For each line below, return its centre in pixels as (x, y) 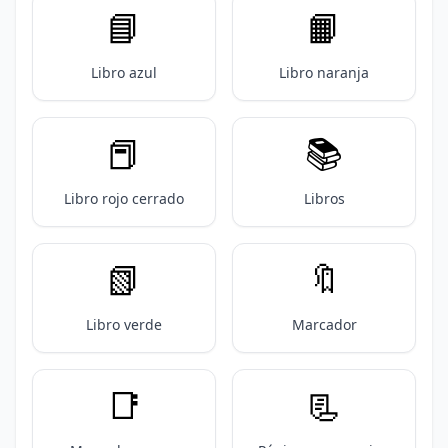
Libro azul (124, 72)
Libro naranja (324, 72)
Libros (324, 198)
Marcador (324, 324)
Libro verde (124, 324)
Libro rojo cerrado (124, 198)
